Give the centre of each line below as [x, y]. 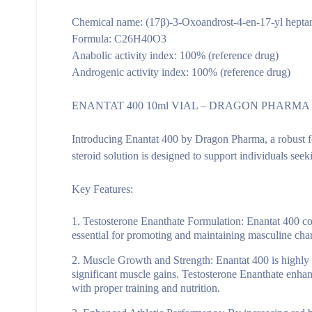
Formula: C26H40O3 [119, 39]
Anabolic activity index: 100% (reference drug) [175, 55]
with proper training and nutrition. [146, 288]
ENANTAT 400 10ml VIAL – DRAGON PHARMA [191, 106]
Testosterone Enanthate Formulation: [163, 221]
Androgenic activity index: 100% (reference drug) [181, 72]
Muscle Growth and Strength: [148, 260]
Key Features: [102, 189]
